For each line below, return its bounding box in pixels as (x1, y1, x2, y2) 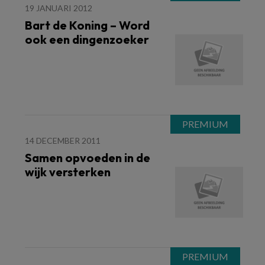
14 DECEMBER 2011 (25, 135, 101, 146)
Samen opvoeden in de (25, 150, 150, 165)
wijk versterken (25, 164, 111, 179)
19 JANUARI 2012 (25, 3, 92, 13)
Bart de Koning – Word (25, 18, 150, 33)
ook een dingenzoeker (25, 32, 149, 47)
